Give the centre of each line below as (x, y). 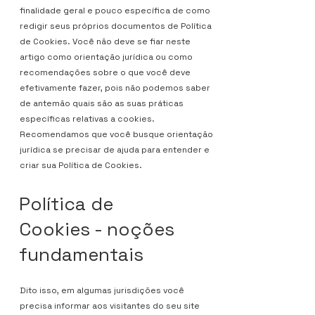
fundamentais (81, 255)
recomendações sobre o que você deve (105, 72)
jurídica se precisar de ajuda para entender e (115, 150)
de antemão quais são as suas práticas (102, 103)
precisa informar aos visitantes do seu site (110, 306)
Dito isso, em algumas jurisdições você (102, 290)
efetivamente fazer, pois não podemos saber (115, 88)
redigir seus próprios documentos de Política (116, 26)
